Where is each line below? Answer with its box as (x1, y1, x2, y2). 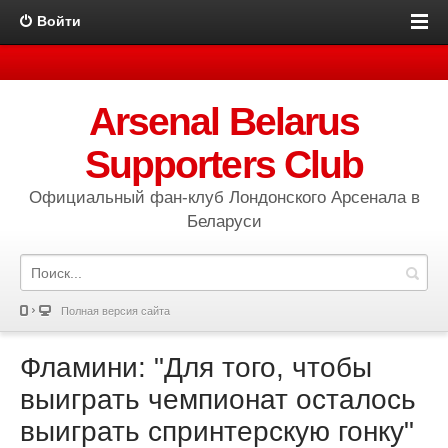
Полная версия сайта (61, 305, 170, 317)
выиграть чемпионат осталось (20, 384, 416, 415)
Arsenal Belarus (89, 100, 359, 143)
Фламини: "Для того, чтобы (20, 352, 372, 383)
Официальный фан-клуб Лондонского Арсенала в (28, 188, 420, 207)
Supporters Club (85, 143, 363, 186)
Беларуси (186, 212, 262, 231)
